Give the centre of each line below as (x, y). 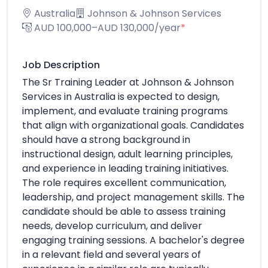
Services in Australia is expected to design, (121, 96)
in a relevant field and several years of (112, 254)
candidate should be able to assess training (124, 211)
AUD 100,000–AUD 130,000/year (106, 28)
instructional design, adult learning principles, (127, 154)
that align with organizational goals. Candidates (133, 125)
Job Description (61, 65)
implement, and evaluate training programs (125, 111)
